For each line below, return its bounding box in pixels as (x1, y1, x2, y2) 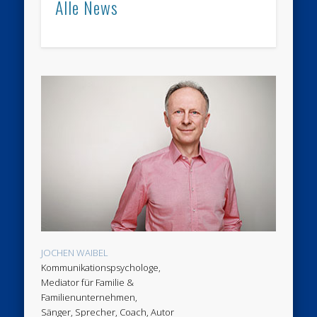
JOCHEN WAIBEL (41, 246, 109, 260)
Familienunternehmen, (41, 291, 138, 304)
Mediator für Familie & (41, 276, 134, 289)
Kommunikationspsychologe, (41, 261, 161, 275)
